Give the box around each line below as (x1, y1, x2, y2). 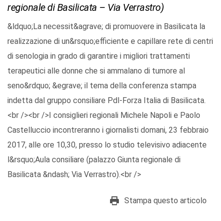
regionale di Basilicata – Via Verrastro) (7, 1, 164, 14)
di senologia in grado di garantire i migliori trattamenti (7, 51, 190, 61)
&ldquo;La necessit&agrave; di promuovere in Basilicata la (7, 22, 205, 32)
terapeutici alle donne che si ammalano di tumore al (7, 66, 185, 76)
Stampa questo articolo (124, 196, 207, 206)
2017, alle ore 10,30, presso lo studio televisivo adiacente (7, 140, 207, 150)
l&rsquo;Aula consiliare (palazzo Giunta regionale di (7, 155, 181, 165)
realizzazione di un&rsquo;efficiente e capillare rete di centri (7, 37, 213, 46)
